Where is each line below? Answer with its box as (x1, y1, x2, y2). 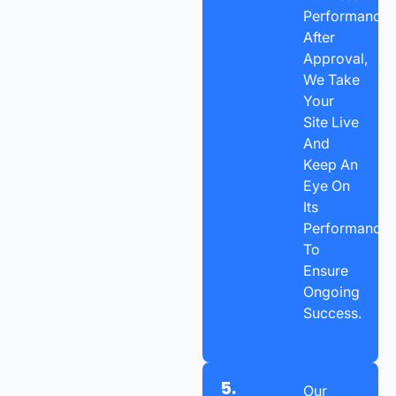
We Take (302, 70, 360, 88)
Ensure (302, 261, 348, 279)
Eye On (302, 176, 350, 194)
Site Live (302, 112, 359, 131)
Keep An (302, 155, 358, 173)
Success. (302, 303, 362, 322)
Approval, (302, 49, 368, 67)
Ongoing (302, 282, 360, 301)
